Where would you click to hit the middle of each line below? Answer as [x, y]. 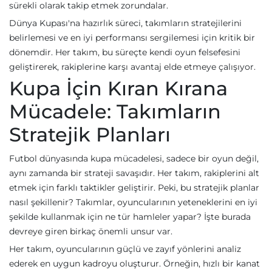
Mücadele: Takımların [115, 111]
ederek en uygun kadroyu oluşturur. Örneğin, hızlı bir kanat [134, 263]
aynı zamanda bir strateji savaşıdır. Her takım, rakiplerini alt [134, 173]
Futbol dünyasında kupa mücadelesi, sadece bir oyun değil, [134, 158]
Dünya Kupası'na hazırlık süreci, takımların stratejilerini [125, 23]
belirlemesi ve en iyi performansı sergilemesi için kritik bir [132, 38]
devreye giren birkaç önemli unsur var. [91, 231]
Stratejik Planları [90, 134]
